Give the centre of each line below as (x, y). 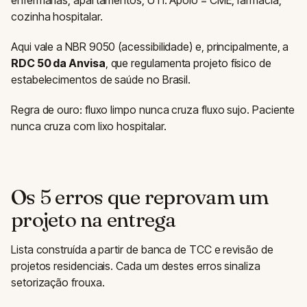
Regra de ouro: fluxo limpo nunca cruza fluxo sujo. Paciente (153, 109)
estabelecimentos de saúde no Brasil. (101, 79)
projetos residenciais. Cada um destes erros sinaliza (136, 266)
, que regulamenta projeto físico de (188, 63)
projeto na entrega (94, 219)
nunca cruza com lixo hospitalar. (89, 126)
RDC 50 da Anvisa (58, 63)
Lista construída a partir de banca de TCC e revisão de (142, 249)
